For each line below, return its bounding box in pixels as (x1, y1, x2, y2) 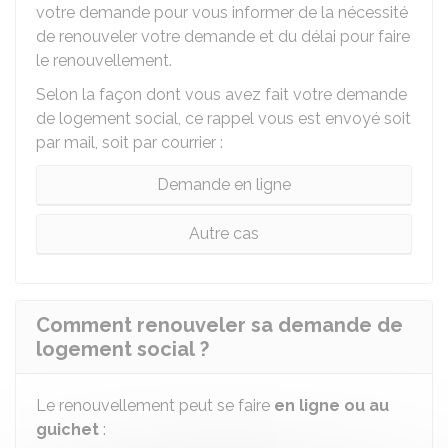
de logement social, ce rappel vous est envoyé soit (36, 109, 411, 128)
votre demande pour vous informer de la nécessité (36, 3, 408, 22)
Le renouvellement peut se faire (36, 396, 274, 415)
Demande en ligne (157, 175, 291, 194)
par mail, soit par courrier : (36, 133, 223, 152)
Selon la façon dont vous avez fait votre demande (36, 85, 407, 104)
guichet (36, 420, 99, 439)
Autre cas (189, 224, 259, 243)
